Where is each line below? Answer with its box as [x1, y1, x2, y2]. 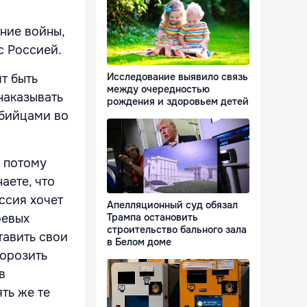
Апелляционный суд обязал [107, 199, 238, 212]
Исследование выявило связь [107, 71, 248, 84]
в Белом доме [107, 236, 171, 249]
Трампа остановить [107, 211, 198, 224]
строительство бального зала [107, 223, 247, 236]
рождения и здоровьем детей [107, 95, 249, 108]
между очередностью [107, 83, 210, 96]
